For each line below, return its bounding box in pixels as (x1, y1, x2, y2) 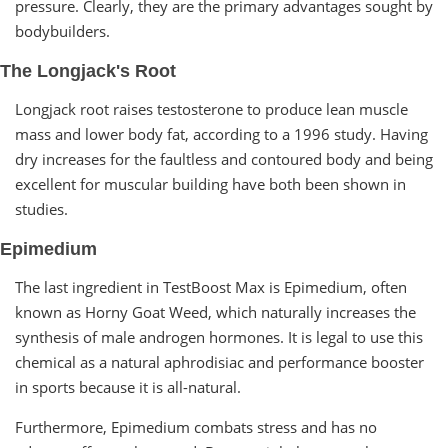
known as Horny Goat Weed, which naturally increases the (15, 301, 416, 322)
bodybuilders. (15, 20, 110, 41)
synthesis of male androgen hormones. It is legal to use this (15, 326, 423, 347)
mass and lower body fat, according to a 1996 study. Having (15, 123, 428, 144)
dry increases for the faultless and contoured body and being (15, 148, 433, 169)
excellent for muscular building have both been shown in (15, 173, 406, 194)
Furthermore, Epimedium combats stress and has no (15, 416, 377, 437)
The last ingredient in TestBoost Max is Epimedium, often (15, 276, 407, 297)
